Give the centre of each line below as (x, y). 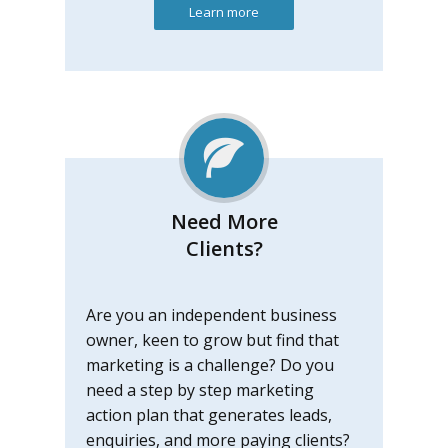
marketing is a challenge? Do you (210, 365)
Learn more (224, 12)
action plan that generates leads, (209, 415)
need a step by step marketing (200, 390)
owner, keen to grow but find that (212, 340)
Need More (224, 221)
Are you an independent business (211, 315)
